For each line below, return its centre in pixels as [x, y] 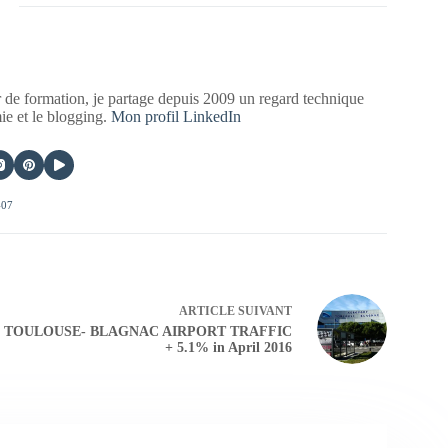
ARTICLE [206, 311]
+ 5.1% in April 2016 [228, 348]
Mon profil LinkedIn [176, 116]
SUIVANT [263, 311]
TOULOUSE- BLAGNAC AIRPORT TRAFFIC [147, 332]
